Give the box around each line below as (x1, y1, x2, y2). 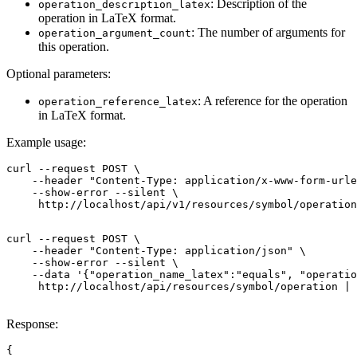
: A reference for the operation (198, 93, 347, 108)
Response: (6, 316, 58, 331)
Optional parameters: (6, 66, 111, 80)
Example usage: (6, 135, 86, 149)
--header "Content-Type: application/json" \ (6, 244, 306, 257)
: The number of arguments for (191, 25, 345, 39)
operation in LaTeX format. (38, 10, 176, 25)
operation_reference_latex (38, 95, 198, 108)
